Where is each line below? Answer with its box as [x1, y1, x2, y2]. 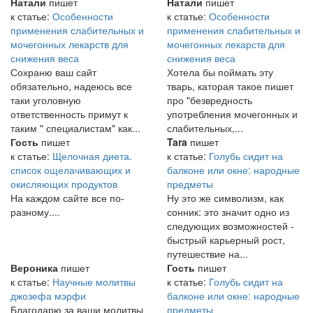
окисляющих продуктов [10, 177, 117, 191]
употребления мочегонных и [167, 107, 298, 122]
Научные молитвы [52, 275, 136, 289]
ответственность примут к [10, 107, 128, 122]
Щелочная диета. [52, 149, 132, 163]
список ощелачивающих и [10, 163, 131, 177]
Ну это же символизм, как [167, 191, 284, 205]
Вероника [10, 261, 61, 275]
